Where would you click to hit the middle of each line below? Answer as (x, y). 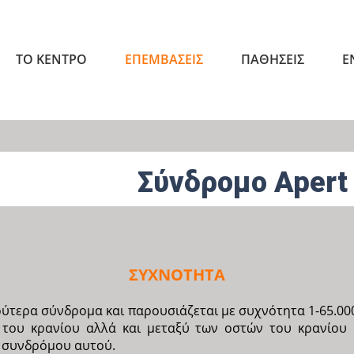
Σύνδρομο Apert (242, 182)
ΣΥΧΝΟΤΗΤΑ (177, 275)
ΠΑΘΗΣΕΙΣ (273, 59)
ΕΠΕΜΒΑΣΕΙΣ (164, 59)
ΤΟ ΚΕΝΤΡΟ (51, 59)
